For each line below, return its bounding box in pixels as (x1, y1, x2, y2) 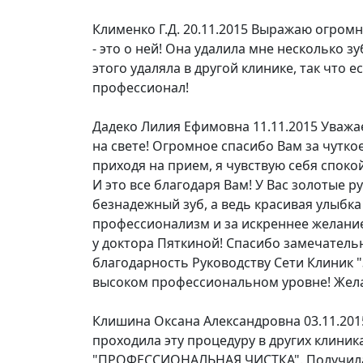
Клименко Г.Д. (92, 20, 180, 38)
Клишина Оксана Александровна (92, 312, 301, 330)
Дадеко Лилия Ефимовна (92, 117, 250, 135)
